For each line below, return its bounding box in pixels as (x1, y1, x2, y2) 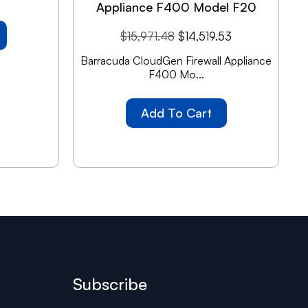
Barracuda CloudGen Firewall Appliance (80, 53, 272, 67)
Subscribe (73, 273, 147, 294)
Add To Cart (140, 104, 212, 120)
